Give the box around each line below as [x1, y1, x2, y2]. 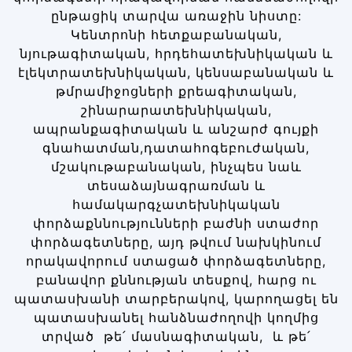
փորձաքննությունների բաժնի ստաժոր [33, 215, 319, 232]
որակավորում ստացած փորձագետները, [26, 253, 326, 269]
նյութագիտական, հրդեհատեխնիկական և [19, 46, 333, 62]
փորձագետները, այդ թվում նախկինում [31, 234, 321, 251]
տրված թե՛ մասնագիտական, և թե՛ [41, 328, 311, 345]
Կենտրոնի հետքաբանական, [70, 27, 282, 43]
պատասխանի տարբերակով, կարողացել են [13, 291, 339, 307]
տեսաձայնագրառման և [86, 178, 266, 194]
